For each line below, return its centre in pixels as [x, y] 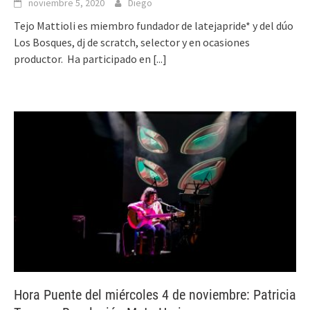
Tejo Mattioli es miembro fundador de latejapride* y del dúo [154, 26]
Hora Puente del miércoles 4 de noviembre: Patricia [155, 294]
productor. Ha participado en [83, 59]
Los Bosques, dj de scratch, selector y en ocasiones [132, 43]
